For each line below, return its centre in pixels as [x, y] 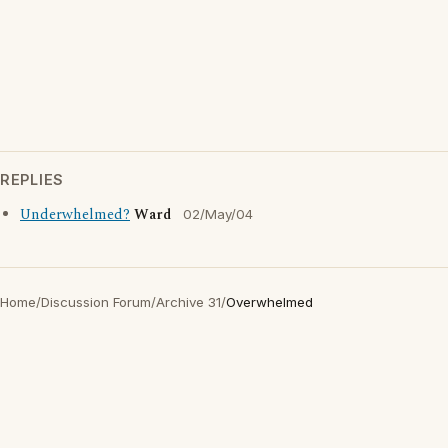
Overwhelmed [269, 302]
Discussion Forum [96, 302]
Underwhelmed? [75, 215]
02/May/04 [218, 214]
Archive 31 [188, 302]
